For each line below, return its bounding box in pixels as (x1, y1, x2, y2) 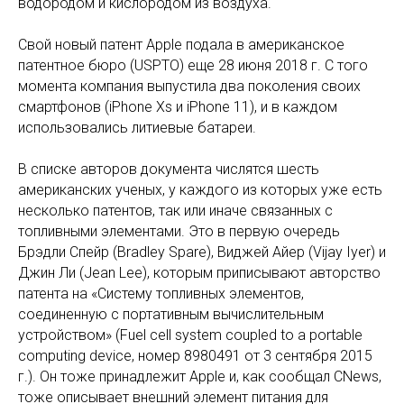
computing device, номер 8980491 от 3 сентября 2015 (18, 347, 372, 364)
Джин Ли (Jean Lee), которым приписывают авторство (18, 264, 381, 281)
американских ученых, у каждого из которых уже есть (18, 181, 382, 198)
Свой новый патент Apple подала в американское (18, 36, 344, 53)
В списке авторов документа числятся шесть (18, 161, 319, 178)
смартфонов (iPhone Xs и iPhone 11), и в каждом (18, 98, 337, 115)
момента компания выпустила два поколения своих (18, 78, 361, 95)
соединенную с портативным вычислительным (18, 306, 324, 323)
